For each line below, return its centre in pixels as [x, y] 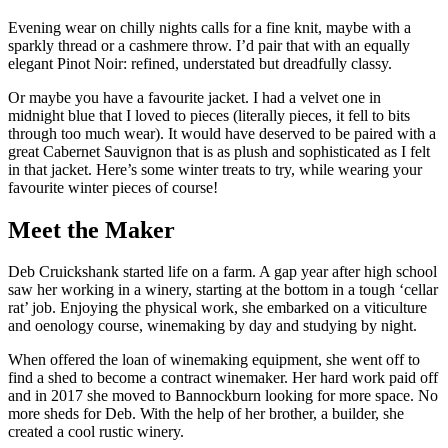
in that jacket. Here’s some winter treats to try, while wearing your [215, 169]
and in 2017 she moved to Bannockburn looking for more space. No [223, 396]
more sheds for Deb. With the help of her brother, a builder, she [206, 414]
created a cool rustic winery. [96, 432]
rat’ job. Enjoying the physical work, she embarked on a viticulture [217, 308]
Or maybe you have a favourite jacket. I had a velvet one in [194, 97]
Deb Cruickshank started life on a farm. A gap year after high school [222, 272]
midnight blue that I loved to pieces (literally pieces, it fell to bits [209, 115]
